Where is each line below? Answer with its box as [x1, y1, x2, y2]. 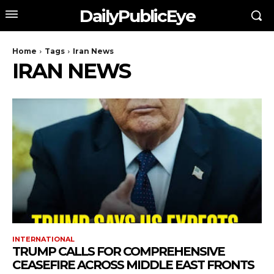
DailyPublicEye [79, 5, 195, 26]
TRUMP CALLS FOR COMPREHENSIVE [12, 244, 224, 259]
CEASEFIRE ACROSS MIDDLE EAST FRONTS [12, 257, 254, 272]
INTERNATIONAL [12, 235, 75, 243]
